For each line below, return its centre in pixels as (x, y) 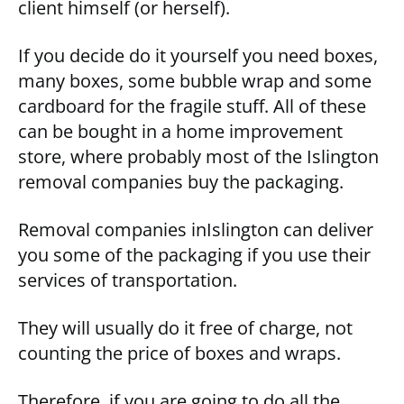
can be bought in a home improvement (180, 132)
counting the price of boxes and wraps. (179, 353)
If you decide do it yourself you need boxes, (198, 56)
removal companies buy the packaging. (181, 182)
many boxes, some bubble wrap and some (195, 81)
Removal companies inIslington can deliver (196, 230)
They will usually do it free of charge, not (185, 328)
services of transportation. (128, 280)
